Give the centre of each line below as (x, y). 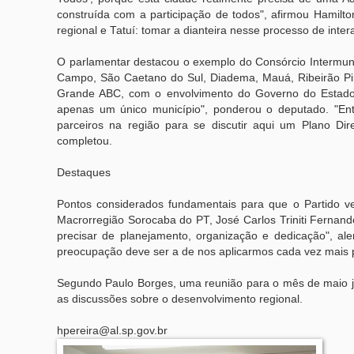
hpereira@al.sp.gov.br (112, 330)
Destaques (84, 172)
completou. (85, 141)
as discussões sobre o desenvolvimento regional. (180, 299)
